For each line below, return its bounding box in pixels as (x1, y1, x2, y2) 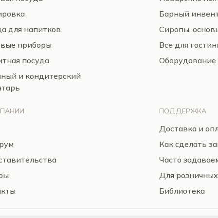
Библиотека (159, 186, 205, 196)
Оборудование (159, 55, 216, 65)
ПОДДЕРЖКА (159, 107, 206, 115)
